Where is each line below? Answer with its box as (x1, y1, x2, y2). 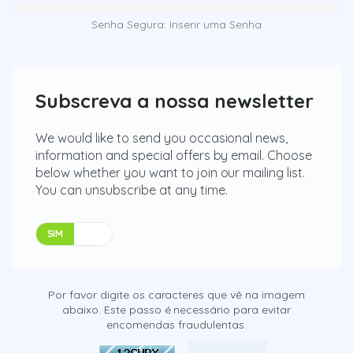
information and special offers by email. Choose (35, 147, 313, 163)
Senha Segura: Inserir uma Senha (91, 17, 262, 31)
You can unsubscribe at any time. (35, 181, 228, 198)
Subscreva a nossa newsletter (35, 88, 314, 113)
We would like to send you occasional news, (35, 129, 288, 146)
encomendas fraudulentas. (106, 317, 247, 332)
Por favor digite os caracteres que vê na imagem (47, 287, 306, 302)
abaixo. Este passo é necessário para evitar (61, 302, 292, 317)
